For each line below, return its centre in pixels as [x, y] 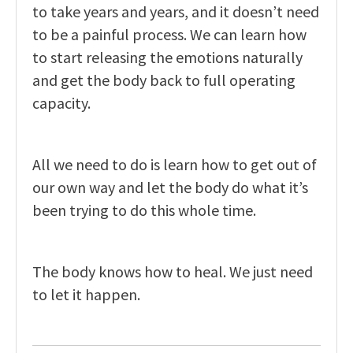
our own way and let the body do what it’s [170, 188]
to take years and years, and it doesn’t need [176, 12]
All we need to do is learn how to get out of [175, 165]
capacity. [61, 103]
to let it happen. [86, 295]
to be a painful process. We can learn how [169, 35]
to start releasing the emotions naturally [167, 58]
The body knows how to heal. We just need [173, 272]
